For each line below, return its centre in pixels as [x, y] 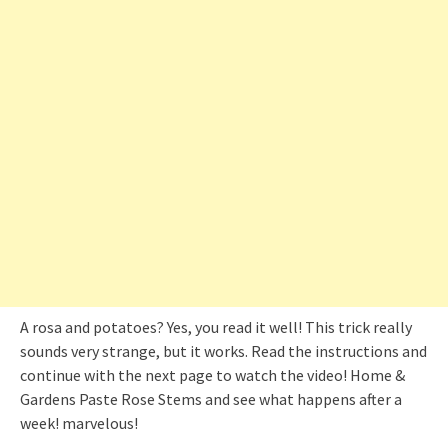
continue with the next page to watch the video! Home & [212, 374]
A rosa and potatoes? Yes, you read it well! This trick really [216, 326]
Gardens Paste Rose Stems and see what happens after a [211, 398]
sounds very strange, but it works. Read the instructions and [223, 350]
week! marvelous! [79, 422]
